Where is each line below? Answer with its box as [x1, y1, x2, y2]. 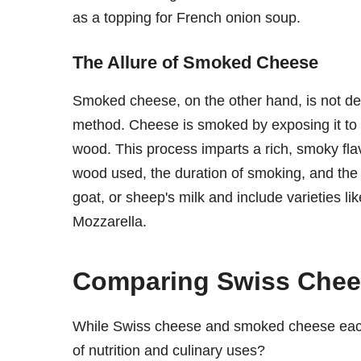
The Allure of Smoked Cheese [73, 52, 318, 73]
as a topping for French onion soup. [73, 9, 301, 26]
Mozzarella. [73, 213, 147, 230]
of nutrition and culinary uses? [73, 342, 265, 359]
